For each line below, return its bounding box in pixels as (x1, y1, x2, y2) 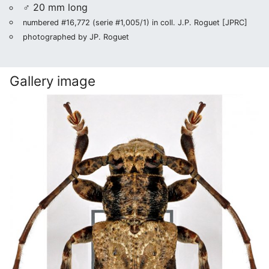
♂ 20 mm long (23, 1, 88, 13)
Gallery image (10, 73, 95, 89)
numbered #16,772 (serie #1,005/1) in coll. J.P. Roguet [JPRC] (23, 18, 247, 27)
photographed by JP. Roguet (23, 32, 129, 41)
